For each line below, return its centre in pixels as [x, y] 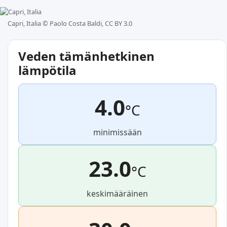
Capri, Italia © [29, 24]
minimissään [117, 133]
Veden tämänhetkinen [86, 56]
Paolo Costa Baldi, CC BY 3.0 [91, 24]
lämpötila [47, 70]
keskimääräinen [117, 194]
